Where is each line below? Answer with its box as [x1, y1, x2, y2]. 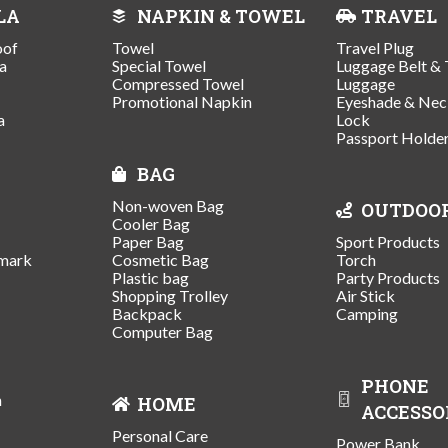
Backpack [112, 303, 182, 323]
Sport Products [336, 231, 440, 251]
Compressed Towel [112, 73, 244, 93]
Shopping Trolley [112, 285, 228, 305]
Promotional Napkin [112, 91, 252, 111]
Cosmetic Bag [112, 249, 209, 269]
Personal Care [112, 425, 208, 445]
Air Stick [336, 285, 395, 305]
